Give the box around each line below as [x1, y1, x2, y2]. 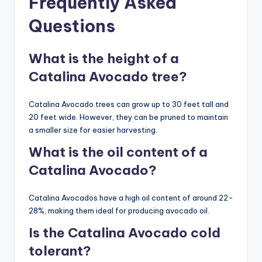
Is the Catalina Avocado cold [29, 225, 220, 242]
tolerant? [29, 243, 91, 260]
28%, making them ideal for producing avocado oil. [29, 206, 209, 216]
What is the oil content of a [29, 144, 208, 161]
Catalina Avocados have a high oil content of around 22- [29, 193, 233, 203]
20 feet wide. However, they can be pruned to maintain [29, 112, 228, 122]
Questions [29, 15, 115, 37]
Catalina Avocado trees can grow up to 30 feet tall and [29, 99, 229, 109]
